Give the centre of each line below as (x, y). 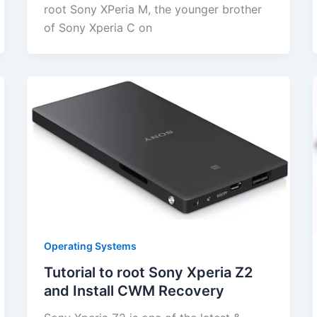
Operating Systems (90, 246)
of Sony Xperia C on (98, 27)
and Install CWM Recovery (134, 291)
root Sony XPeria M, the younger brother (152, 9)
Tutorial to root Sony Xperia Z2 (148, 273)
